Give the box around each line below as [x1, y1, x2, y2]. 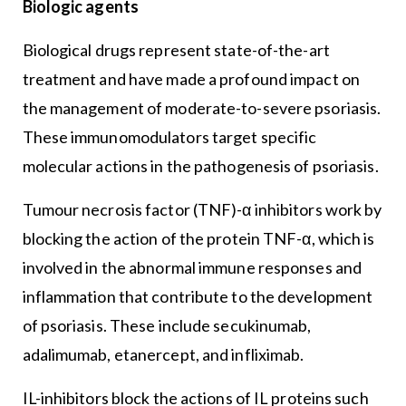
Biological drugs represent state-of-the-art [22, 39, 330, 60]
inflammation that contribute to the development [22, 285, 373, 306]
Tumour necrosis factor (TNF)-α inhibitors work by [22, 198, 382, 219]
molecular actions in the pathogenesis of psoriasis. [22, 155, 379, 176]
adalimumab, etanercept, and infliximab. [22, 343, 304, 364]
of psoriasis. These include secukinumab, [22, 314, 312, 335]
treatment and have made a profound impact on [22, 68, 360, 89]
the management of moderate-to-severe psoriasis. [22, 97, 382, 118]
